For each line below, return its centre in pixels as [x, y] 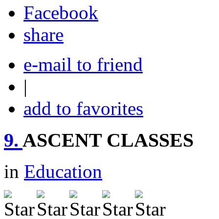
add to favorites [83, 108]
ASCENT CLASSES [108, 140]
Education [63, 172]
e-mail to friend [83, 64]
